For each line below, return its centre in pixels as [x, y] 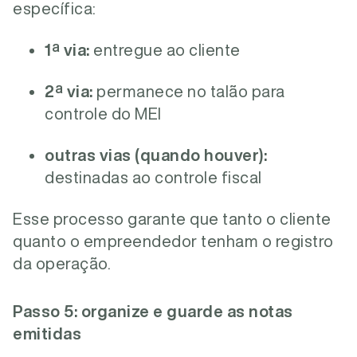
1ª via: [67, 50]
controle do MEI [103, 114]
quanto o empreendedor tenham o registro [173, 241]
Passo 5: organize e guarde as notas [153, 311]
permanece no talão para [189, 91]
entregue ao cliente [165, 50]
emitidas [47, 333]
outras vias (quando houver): [156, 155]
